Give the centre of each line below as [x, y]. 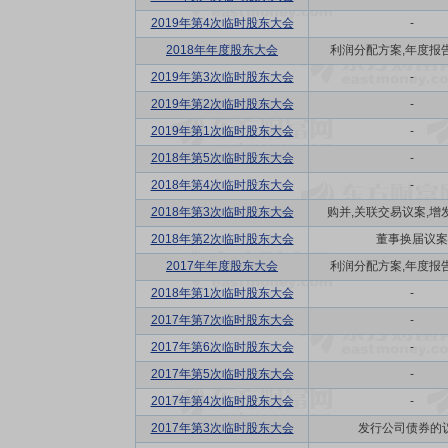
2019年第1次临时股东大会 [222, 131]
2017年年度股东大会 [222, 266]
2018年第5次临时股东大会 [222, 158]
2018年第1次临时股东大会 [222, 293]
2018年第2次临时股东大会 [222, 239]
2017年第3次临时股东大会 [222, 428]
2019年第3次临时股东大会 [222, 77]
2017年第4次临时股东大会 [222, 401]
